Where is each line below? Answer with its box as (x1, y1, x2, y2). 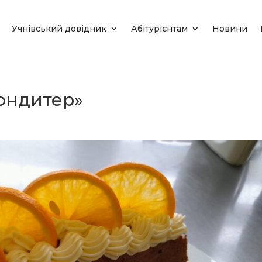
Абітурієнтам (131, 23, 188, 34)
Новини (212, 23, 247, 34)
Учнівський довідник (12, 23, 106, 34)
